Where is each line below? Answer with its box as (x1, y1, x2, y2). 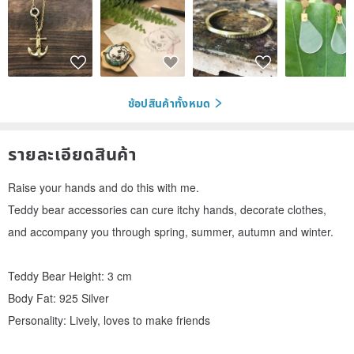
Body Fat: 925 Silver (8, 289, 109, 306)
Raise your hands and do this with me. (8, 179, 199, 195)
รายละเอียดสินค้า (8, 140, 137, 166)
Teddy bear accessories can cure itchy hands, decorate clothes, (8, 201, 326, 217)
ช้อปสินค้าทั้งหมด (127, 95, 211, 111)
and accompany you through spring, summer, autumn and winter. (8, 223, 333, 239)
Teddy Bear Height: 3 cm (8, 267, 132, 284)
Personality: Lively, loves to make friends (8, 311, 210, 328)
